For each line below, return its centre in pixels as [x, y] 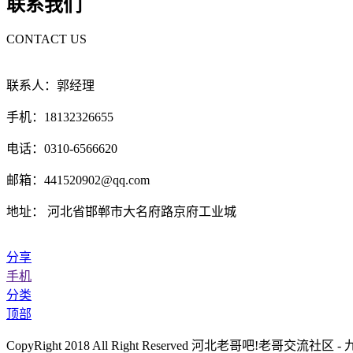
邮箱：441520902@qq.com [78, 180]
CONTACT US [46, 39]
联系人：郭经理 [50, 86]
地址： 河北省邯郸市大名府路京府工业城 [121, 212]
